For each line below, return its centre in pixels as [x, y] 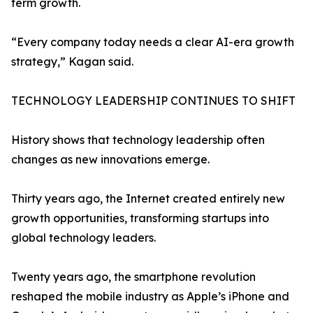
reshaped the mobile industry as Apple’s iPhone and [150, 297]
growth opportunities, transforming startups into [140, 218]
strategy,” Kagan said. [72, 62]
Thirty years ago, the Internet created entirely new [148, 199]
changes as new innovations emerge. [110, 160]
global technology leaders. [83, 238]
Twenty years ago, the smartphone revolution [133, 277]
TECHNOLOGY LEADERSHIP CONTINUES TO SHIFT [153, 101]
